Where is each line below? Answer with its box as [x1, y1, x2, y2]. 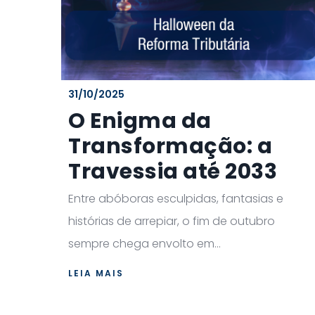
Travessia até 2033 [68, 156, 277, 186]
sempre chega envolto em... [68, 235, 221, 252]
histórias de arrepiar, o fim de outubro [68, 212, 275, 229]
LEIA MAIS [68, 266, 124, 279]
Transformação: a [68, 131, 272, 161]
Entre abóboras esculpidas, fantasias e [68, 190, 283, 207]
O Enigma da [68, 105, 212, 136]
